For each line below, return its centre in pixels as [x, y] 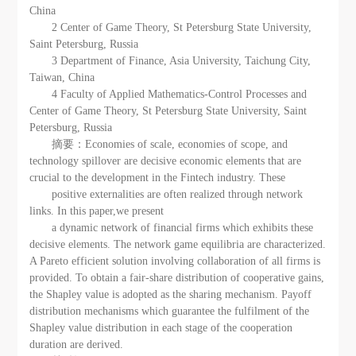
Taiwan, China [62, 77]
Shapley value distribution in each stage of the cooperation [161, 327]
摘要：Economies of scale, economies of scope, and [170, 144]
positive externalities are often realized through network [178, 194]
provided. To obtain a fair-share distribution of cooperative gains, [177, 277]
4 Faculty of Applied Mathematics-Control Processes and [180, 94]
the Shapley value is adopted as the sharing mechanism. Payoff [171, 294]
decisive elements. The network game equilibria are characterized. [178, 244]
